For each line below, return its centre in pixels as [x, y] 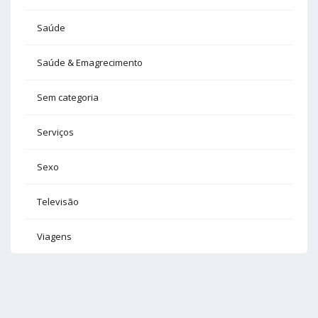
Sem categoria [68, 98]
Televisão [58, 202]
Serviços [55, 132]
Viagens [54, 237]
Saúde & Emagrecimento [90, 63]
